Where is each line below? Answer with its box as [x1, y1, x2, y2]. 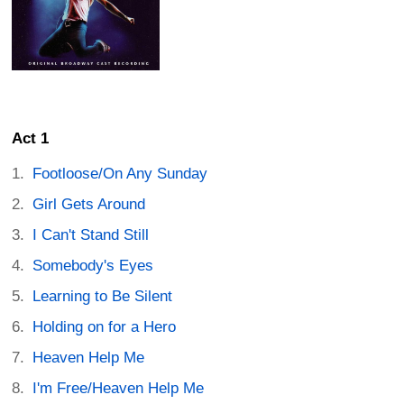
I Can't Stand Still [32, 226, 150, 244]
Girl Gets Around [32, 196, 146, 214]
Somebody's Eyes [32, 257, 154, 275]
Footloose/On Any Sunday [32, 165, 208, 183]
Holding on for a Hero [32, 318, 177, 336]
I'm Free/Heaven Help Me [32, 380, 205, 398]
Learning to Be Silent [32, 288, 173, 306]
